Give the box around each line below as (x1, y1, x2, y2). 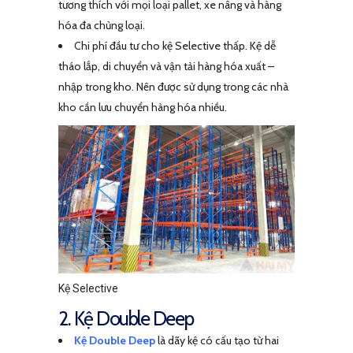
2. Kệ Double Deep (58, 307, 194, 331)
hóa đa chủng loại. (58, 17, 147, 32)
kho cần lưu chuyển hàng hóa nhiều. (58, 99, 227, 114)
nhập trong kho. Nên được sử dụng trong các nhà (58, 79, 288, 94)
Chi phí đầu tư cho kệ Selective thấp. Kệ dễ (74, 38, 276, 53)
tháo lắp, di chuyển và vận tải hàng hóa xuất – (58, 58, 274, 73)
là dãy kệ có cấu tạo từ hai (155, 333, 279, 348)
